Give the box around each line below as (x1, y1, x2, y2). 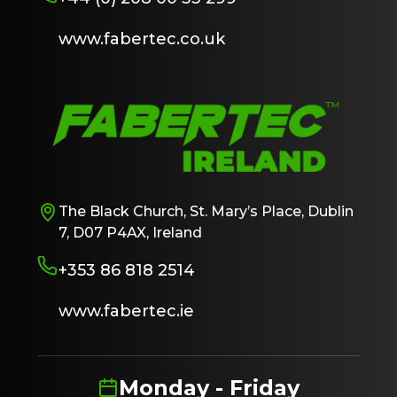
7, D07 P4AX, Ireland (58, 223, 202, 241)
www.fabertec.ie (58, 300, 194, 321)
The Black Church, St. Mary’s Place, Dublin (58, 202, 354, 220)
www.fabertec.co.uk (58, 28, 225, 49)
